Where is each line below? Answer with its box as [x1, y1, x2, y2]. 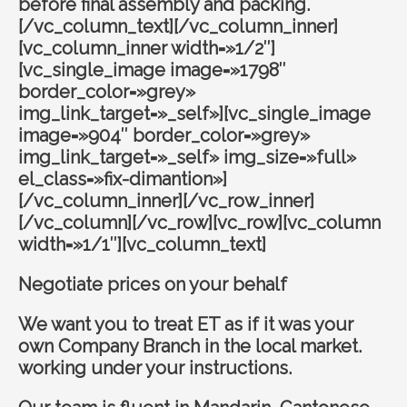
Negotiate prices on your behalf [18, 273, 287, 295]
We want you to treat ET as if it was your [18, 313, 353, 335]
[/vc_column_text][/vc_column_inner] [18, 15, 338, 37]
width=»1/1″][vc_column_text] [18, 233, 266, 255]
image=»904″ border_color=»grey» [18, 124, 310, 146]
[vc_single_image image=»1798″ [18, 58, 286, 81]
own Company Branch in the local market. [18, 334, 362, 357]
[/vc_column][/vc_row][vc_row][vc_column [18, 211, 381, 233]
